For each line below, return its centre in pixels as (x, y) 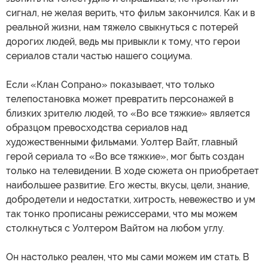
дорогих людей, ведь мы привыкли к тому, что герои (123, 42)
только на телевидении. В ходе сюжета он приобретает (133, 171)
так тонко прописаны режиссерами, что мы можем (122, 214)
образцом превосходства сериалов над (97, 128)
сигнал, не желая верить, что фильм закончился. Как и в (130, 13)
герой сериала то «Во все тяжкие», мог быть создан (125, 157)
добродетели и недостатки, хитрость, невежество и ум (131, 200)
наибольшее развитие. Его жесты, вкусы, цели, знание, (128, 185)
